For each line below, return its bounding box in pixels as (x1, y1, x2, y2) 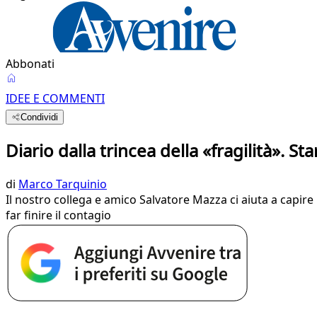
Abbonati (6, 56, 54, 71)
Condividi (21, 112, 59, 122)
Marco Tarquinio (18, 175, 107, 192)
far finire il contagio (6, 207, 111, 223)
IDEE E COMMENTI (6, 91, 105, 106)
